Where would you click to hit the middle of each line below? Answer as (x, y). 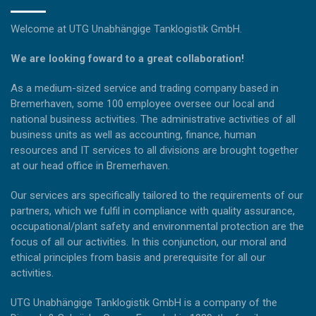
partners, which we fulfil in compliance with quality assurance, (153, 211)
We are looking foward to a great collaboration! (127, 59)
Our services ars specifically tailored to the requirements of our (157, 196)
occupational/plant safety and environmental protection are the (157, 227)
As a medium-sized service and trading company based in (145, 89)
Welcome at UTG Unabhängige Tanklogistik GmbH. (126, 29)
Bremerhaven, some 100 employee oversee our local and (142, 104)
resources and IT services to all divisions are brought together (154, 151)
